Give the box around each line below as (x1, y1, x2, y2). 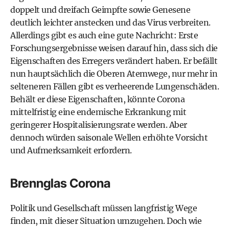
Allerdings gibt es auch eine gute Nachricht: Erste (10, 30, 198, 40)
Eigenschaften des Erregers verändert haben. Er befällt (10, 56, 217, 66)
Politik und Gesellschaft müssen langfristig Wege (10, 203, 197, 213)
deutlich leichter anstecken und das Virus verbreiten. (10, 17, 211, 28)
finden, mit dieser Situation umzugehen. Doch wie (10, 216, 201, 226)
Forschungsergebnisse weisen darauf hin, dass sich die (10, 43, 218, 53)
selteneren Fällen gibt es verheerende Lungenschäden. (10, 81, 219, 91)
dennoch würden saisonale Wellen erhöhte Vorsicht (10, 132, 208, 143)
